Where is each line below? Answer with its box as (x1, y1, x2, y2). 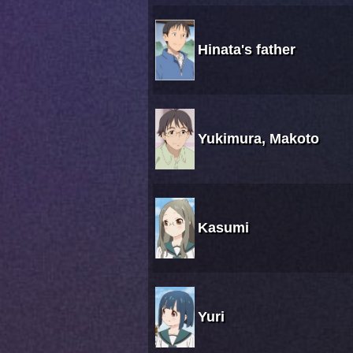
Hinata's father (198, 42, 295, 58)
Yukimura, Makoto (198, 131, 319, 147)
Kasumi (198, 220, 249, 236)
